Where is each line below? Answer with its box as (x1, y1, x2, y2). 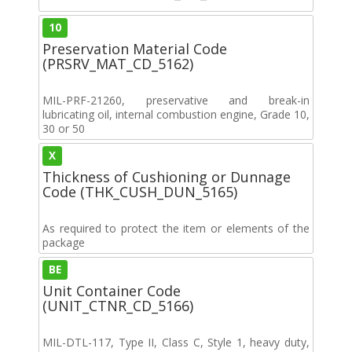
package (42, 234, 85, 250)
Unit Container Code (42, 280, 181, 300)
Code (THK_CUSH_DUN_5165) (42, 181, 237, 201)
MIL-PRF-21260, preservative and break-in (42, 92, 310, 108)
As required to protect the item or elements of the (42, 220, 310, 236)
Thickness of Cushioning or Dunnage (42, 167, 291, 186)
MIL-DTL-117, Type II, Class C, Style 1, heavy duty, (42, 334, 310, 350)
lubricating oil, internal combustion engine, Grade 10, (42, 106, 310, 122)
